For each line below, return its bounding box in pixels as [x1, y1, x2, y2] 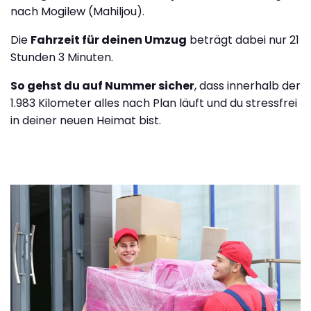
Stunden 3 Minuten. [10, 49, 113, 66]
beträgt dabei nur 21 [187, 32, 299, 49]
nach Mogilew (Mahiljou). [10, 3, 144, 20]
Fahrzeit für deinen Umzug [31, 32, 187, 49]
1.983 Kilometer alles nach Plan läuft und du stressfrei [10, 95, 297, 112]
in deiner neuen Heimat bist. [10, 112, 161, 129]
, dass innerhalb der [194, 78, 301, 94]
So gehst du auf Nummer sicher [10, 78, 194, 94]
